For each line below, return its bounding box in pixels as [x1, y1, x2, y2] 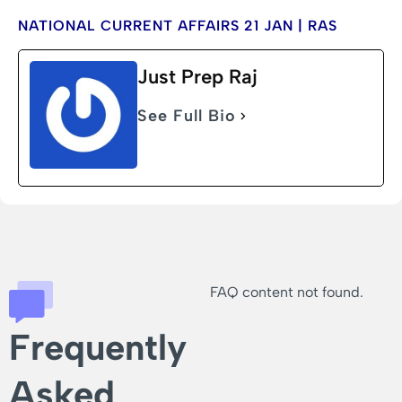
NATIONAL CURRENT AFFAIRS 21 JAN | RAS [18, 16, 337, 34]
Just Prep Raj [137, 65, 258, 90]
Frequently [9, 326, 187, 370]
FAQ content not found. [210, 284, 363, 301]
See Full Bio [137, 106, 236, 127]
